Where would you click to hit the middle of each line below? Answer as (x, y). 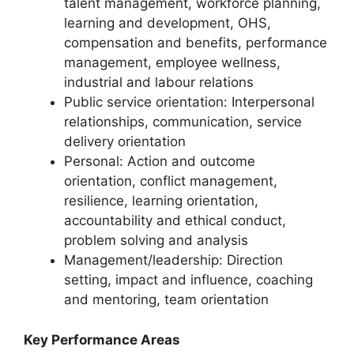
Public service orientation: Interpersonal (189, 102)
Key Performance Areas (102, 339)
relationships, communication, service (183, 122)
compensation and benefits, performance (196, 43)
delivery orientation (125, 142)
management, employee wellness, (172, 63)
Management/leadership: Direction (173, 260)
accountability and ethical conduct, (175, 221)
